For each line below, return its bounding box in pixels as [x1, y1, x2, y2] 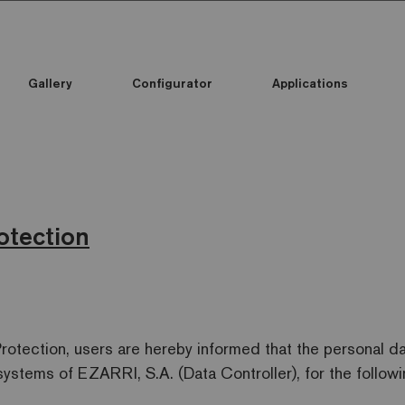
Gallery [28, 75, 72, 91]
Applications [272, 75, 348, 91]
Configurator [132, 75, 212, 91]
